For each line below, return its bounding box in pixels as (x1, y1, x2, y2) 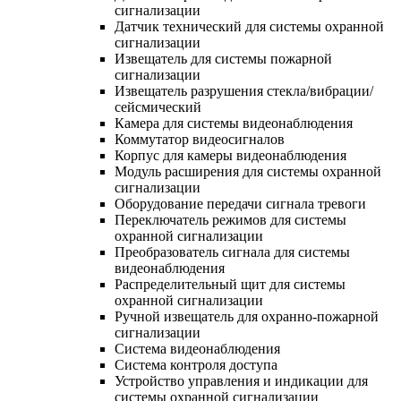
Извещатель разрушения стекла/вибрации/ (115, 82, 373, 98)
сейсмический (115, 98, 201, 115)
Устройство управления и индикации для (115, 372, 368, 388)
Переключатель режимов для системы (115, 211, 346, 227)
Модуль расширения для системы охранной (115, 163, 381, 179)
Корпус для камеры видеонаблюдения (115, 147, 346, 163)
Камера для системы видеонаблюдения (115, 115, 353, 131)
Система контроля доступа (115, 356, 277, 372)
